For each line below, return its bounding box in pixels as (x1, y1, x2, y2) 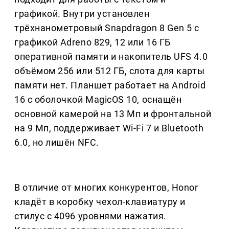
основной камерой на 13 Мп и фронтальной (14, 108, 212, 120)
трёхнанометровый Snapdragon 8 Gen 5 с (14, 22, 199, 34)
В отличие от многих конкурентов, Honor (14, 182, 198, 193)
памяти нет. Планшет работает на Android (14, 80, 206, 91)
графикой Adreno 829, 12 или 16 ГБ (14, 37, 171, 48)
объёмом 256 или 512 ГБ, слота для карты (14, 65, 205, 77)
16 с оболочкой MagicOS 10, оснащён (14, 94, 182, 105)
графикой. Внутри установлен (14, 8, 150, 19)
